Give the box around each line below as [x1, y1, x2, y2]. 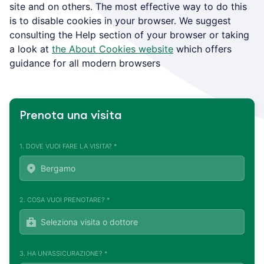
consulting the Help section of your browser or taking [9, 28, 249, 41]
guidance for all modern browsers [9, 57, 160, 69]
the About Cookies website [52, 42, 173, 55]
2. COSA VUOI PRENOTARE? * [19, 195, 110, 204]
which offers [173, 42, 232, 55]
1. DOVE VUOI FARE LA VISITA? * [19, 141, 117, 150]
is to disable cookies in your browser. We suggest [9, 14, 231, 27]
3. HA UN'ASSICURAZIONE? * [19, 249, 108, 258]
